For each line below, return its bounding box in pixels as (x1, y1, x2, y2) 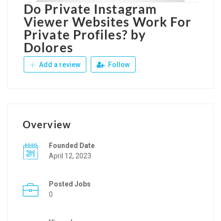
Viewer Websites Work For (24, 13, 192, 30)
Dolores (24, 39, 73, 55)
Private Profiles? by (24, 26, 147, 42)
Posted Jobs (49, 180, 91, 188)
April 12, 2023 (49, 151, 91, 160)
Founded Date (49, 141, 95, 149)
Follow (107, 60, 130, 69)
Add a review (37, 60, 80, 69)
